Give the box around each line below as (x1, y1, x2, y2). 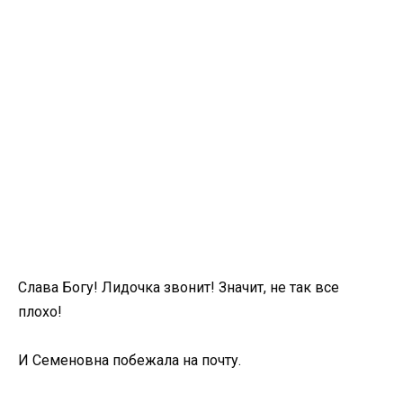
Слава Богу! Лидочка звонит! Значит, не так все (18, 279, 339, 297)
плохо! (18, 303, 62, 321)
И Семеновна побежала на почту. (18, 352, 241, 370)
